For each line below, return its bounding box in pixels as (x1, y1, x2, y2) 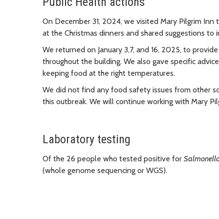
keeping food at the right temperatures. (43, 68, 175, 78)
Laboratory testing (43, 132, 131, 146)
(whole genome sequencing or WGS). (43, 165, 167, 175)
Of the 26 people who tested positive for (43, 153, 184, 163)
